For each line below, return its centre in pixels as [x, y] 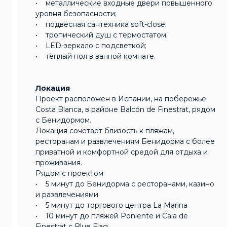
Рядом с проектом [69, 173]
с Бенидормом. [63, 120]
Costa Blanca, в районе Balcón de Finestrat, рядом [125, 109]
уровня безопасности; [76, 13]
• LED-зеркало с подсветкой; [91, 45]
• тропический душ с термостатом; [102, 35]
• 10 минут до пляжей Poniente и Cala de [112, 216]
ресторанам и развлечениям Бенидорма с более [125, 141]
